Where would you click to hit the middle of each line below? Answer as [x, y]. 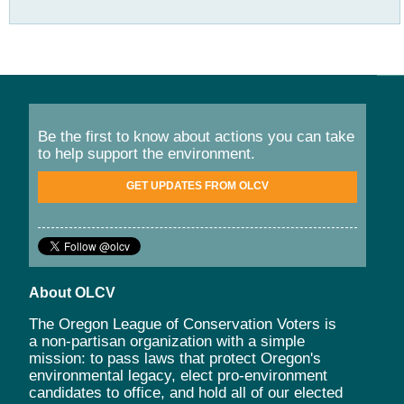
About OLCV [72, 292]
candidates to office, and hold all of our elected [186, 392]
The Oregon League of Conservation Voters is [183, 324]
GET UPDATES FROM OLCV [197, 185]
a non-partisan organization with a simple [167, 341]
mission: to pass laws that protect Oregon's [175, 358]
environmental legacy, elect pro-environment [178, 375]
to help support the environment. [147, 153]
